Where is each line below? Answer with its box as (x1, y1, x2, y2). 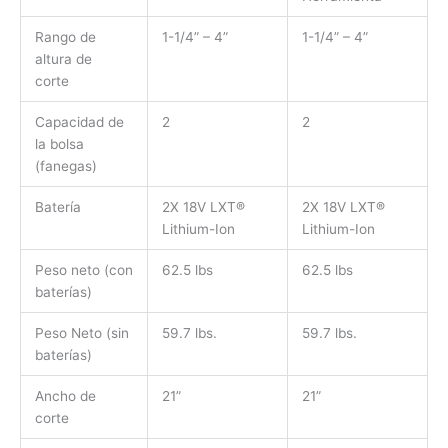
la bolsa (34, 135, 84, 152)
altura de (34, 50, 92, 67)
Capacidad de (34, 113, 124, 130)
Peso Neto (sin (34, 324, 129, 341)
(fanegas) (34, 157, 101, 174)
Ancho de (34, 387, 96, 404)
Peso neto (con (34, 261, 133, 278)
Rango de (34, 28, 96, 45)
